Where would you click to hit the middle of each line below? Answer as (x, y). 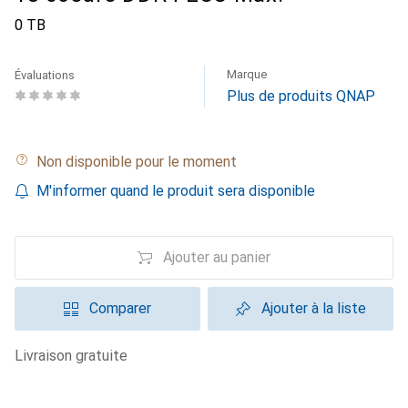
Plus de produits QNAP (301, 96)
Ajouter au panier (217, 257)
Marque (247, 74)
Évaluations (45, 75)
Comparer (120, 308)
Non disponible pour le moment (142, 162)
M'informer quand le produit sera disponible (176, 191)
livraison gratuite (75, 356)
